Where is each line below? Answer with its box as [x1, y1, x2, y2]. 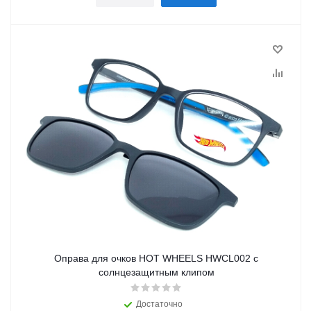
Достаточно [135, 299, 183, 310]
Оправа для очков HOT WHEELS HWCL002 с [54, 253, 258, 264]
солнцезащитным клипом [98, 267, 215, 278]
